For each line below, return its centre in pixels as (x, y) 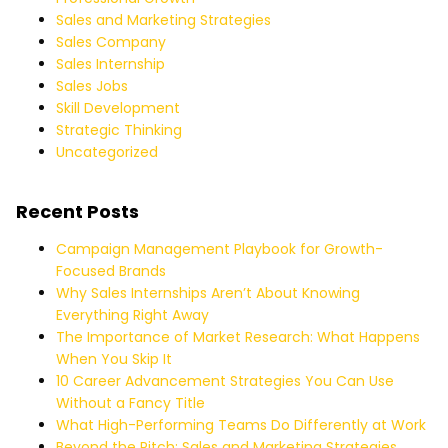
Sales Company (111, 41)
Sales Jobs (92, 85)
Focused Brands (111, 270)
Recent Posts (77, 211)
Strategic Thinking (119, 129)
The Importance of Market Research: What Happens (238, 336)
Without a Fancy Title (130, 402)
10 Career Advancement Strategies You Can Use (225, 380)
